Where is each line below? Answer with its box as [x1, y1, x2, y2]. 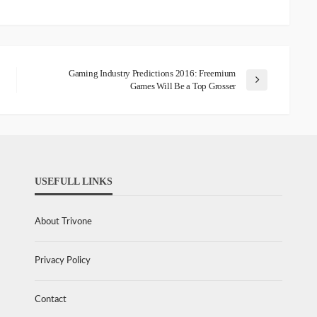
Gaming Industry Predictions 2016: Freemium [68, 68, 236, 79]
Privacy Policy [35, 256, 91, 266]
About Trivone [35, 217, 92, 227]
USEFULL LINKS [35, 176, 113, 188]
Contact [35, 295, 67, 305]
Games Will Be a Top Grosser [130, 81, 236, 92]
